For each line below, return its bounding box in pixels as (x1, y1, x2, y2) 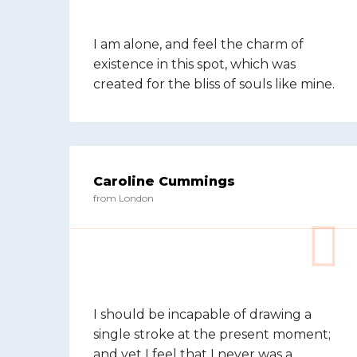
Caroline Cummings (93, 174, 235, 189)
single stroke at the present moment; (93, 327, 331, 342)
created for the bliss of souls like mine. (93, 76, 335, 92)
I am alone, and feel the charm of (93, 37, 304, 52)
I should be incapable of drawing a (93, 307, 312, 322)
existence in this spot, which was (93, 57, 296, 72)
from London (93, 192, 154, 204)
